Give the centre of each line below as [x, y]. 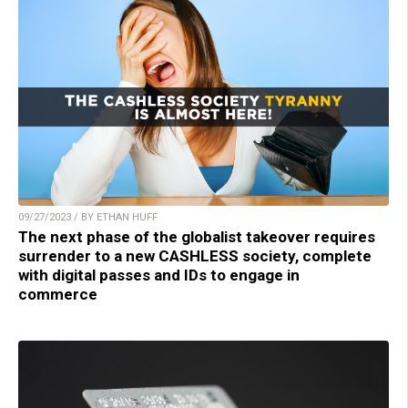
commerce [58, 295]
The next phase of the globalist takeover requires [197, 237]
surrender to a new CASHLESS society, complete [195, 256]
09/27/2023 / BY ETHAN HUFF [88, 218]
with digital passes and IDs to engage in [159, 275]
